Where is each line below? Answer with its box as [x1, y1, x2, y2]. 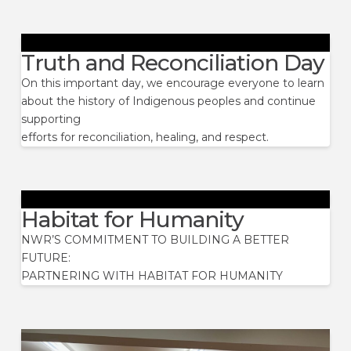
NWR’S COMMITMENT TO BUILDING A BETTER [20, 232, 289, 247]
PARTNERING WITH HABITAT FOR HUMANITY [20, 268, 283, 283]
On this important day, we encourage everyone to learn [20, 75, 324, 90]
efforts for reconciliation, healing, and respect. [20, 129, 269, 144]
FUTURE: [20, 250, 71, 265]
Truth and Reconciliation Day [20, 49, 325, 76]
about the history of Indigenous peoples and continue [20, 93, 316, 108]
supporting [20, 111, 81, 126]
